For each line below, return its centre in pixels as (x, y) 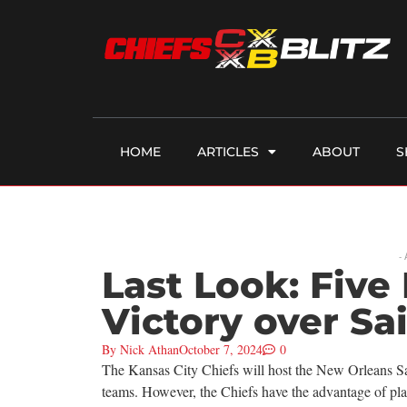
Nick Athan (148, 350)
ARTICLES (228, 152)
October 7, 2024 (221, 350)
